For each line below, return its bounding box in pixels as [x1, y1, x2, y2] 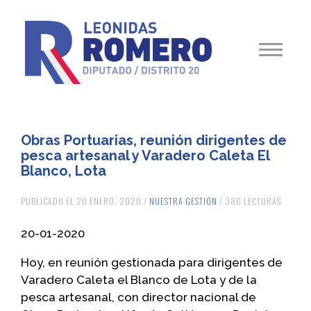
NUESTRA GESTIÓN [149, 195, 217, 208]
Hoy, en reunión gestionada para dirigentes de [21, 255, 283, 270]
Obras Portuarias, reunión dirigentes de [21, 132, 287, 149]
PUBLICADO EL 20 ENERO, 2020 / [21, 195, 149, 208]
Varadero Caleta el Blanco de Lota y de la [21, 273, 257, 287]
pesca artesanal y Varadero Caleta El [21, 147, 269, 165]
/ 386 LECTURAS [217, 195, 281, 208]
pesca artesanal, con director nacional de [21, 290, 256, 305]
